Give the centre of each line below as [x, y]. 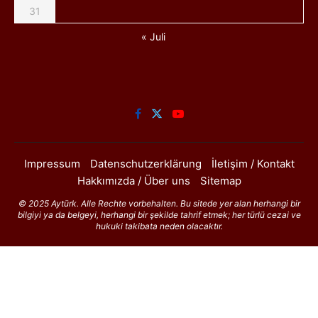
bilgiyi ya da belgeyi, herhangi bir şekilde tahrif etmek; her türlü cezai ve [159, 215]
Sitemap [220, 181]
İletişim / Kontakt [253, 164]
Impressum [52, 164]
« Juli [153, 37]
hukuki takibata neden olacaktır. [159, 226]
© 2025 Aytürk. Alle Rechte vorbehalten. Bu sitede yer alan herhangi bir [159, 204]
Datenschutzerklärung [146, 164]
